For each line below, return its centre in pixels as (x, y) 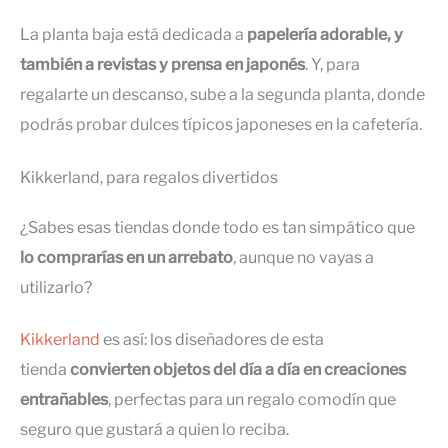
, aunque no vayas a (303, 257)
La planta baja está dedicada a (133, 35)
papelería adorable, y (325, 35)
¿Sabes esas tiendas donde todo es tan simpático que (217, 227)
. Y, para (332, 65)
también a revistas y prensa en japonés (162, 65)
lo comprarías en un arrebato (126, 257)
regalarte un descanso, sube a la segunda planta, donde (222, 95)
